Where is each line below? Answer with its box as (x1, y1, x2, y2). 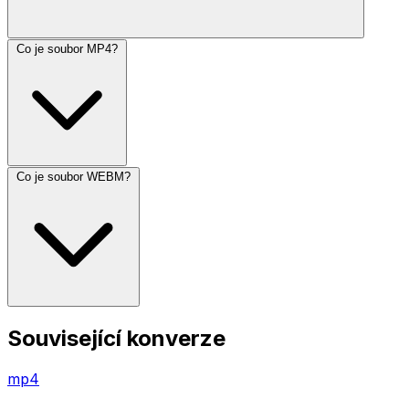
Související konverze (7, 325, 225, 352)
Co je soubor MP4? (16, 42, 118, 57)
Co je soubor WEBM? (16, 170, 131, 184)
